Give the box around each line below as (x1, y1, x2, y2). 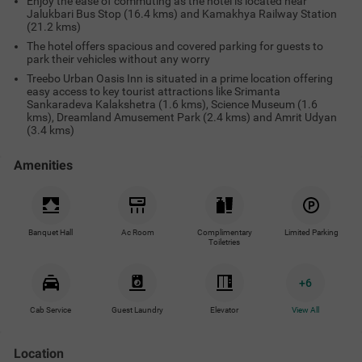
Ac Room (120, 228, 154, 237)
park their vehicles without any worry (27, 53, 210, 65)
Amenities (14, 158, 73, 173)
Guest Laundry (112, 305, 164, 314)
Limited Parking (284, 228, 339, 237)
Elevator (210, 305, 239, 314)
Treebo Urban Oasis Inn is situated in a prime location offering (27, 72, 333, 85)
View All (291, 305, 319, 314)
